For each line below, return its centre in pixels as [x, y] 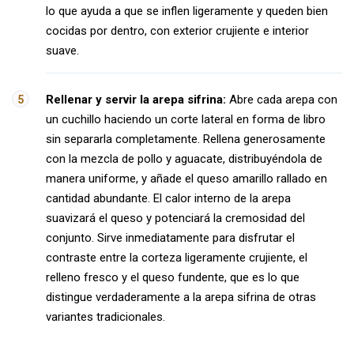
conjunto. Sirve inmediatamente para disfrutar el [170, 238]
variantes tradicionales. [105, 317]
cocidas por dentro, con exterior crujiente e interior [177, 31]
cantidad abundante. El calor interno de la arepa [168, 198]
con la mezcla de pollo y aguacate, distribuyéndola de [184, 159]
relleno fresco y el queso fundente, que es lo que [173, 277]
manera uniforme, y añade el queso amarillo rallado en [186, 179]
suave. [62, 51]
